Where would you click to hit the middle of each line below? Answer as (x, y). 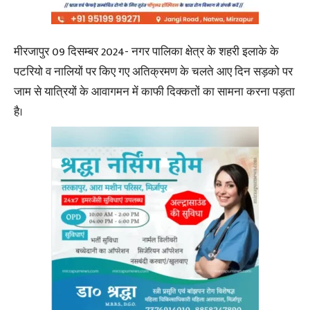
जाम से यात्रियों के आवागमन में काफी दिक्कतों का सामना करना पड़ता (154, 92)
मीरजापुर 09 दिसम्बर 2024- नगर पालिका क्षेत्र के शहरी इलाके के (146, 52)
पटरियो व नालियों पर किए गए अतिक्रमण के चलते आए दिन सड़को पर (153, 72)
